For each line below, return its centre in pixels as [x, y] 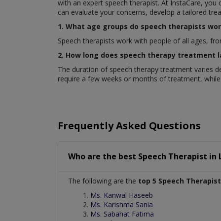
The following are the [103, 181]
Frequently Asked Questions [129, 126]
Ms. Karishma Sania [122, 205]
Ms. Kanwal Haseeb [122, 195]
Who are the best [103, 157]
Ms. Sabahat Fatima [122, 214]
